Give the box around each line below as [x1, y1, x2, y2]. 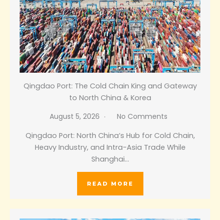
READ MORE [86, 180, 134, 188]
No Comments [117, 111, 167, 122]
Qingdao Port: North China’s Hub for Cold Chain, [25, 131, 195, 141]
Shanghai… [91, 154, 129, 165]
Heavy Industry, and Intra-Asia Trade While [34, 142, 186, 153]
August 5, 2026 [50, 111, 102, 122]
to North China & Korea [69, 93, 151, 103]
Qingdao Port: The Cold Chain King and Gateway [23, 81, 197, 91]
